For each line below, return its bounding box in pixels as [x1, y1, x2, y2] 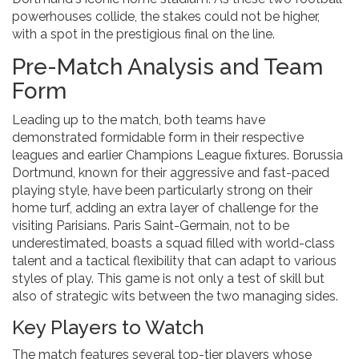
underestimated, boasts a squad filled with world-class [12, 236, 335, 252]
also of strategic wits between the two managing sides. [12, 288, 338, 305]
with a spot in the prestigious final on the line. [12, 26, 275, 42]
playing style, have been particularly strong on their [12, 183, 313, 199]
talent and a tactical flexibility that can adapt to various [12, 253, 337, 269]
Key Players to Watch [12, 316, 204, 340]
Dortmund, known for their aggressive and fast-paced [12, 165, 329, 181]
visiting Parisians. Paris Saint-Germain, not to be [12, 218, 289, 234]
